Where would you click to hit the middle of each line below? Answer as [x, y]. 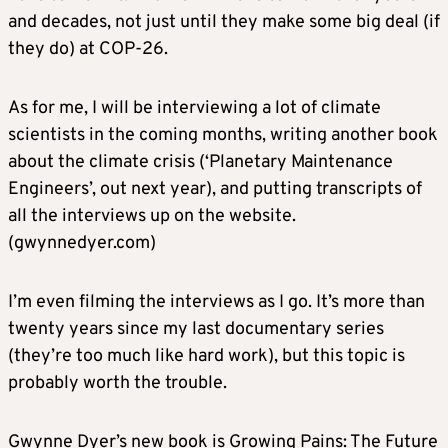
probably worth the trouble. [117, 383]
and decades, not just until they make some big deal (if [224, 22]
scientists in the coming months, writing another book [223, 135]
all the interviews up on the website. [152, 216]
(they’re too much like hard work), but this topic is [206, 356]
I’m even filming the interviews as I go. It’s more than [216, 302]
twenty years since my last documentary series [196, 329]
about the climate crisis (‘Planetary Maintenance [200, 162]
